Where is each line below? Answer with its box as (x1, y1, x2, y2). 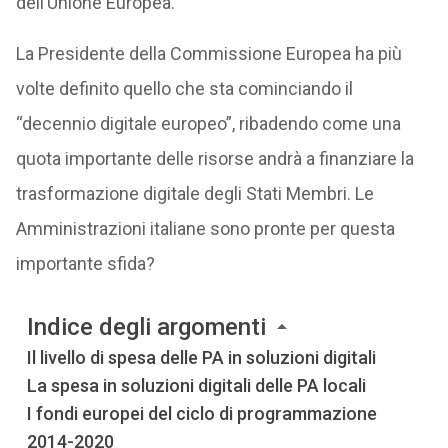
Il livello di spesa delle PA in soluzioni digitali (26, 347, 376, 369)
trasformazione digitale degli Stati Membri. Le (15, 183, 374, 204)
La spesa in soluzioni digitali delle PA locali (26, 375, 366, 397)
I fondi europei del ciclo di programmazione (26, 403, 377, 425)
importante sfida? (15, 253, 155, 274)
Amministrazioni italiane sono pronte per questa (15, 218, 395, 239)
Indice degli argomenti (26, 313, 266, 342)
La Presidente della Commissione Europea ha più (15, 43, 402, 64)
